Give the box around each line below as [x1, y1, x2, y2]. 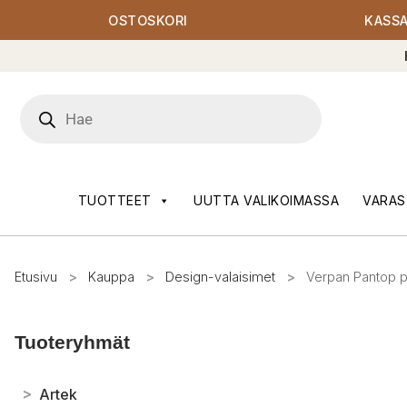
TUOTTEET [77, 193, 152, 209]
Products [19, 94, 84, 114]
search [19, 114, 69, 134]
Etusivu [15, 269, 57, 285]
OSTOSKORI [108, 12, 188, 28]
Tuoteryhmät [15, 332, 130, 353]
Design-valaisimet [165, 269, 275, 285]
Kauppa [88, 269, 134, 285]
